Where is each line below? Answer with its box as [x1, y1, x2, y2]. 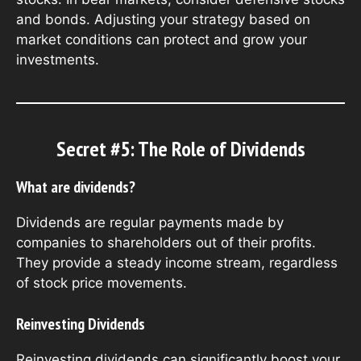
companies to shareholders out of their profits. [16, 234, 316, 251]
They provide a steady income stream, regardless [16, 255, 338, 272]
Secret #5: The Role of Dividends [56, 135, 305, 163]
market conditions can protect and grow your [16, 31, 307, 48]
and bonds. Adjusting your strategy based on [16, 11, 310, 28]
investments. [16, 52, 99, 68]
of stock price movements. [16, 275, 187, 292]
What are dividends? [16, 176, 135, 198]
